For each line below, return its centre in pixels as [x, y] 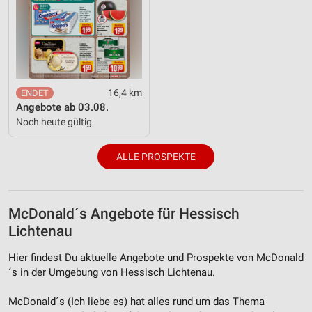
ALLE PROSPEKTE [156, 156]
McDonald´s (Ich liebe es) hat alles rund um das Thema [136, 301]
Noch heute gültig [54, 122]
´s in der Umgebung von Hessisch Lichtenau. [112, 272]
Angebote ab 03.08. [62, 107]
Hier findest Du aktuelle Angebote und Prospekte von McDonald [156, 257]
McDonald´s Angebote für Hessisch [124, 213]
